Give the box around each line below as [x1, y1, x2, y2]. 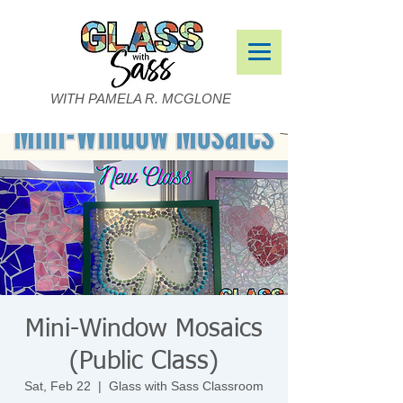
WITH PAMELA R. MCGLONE [50, 91, 231, 106]
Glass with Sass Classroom [109, 379, 264, 393]
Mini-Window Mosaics [25, 317, 263, 342]
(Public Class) [69, 349, 219, 374]
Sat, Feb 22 [24, 379, 91, 393]
